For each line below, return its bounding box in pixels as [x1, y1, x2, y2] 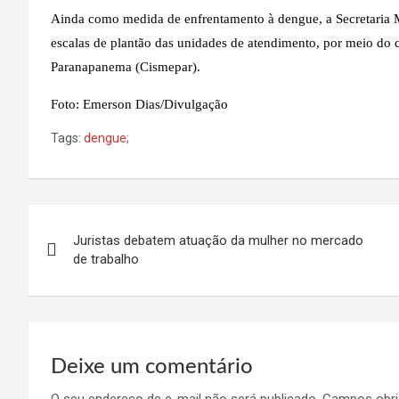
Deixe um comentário [51, 355, 253, 378]
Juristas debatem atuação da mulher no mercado [73, 232, 363, 248]
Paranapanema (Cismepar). [51, 59, 200, 74]
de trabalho [73, 250, 139, 267]
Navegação [28, 207, 167, 236]
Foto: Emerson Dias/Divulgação [51, 96, 228, 111]
